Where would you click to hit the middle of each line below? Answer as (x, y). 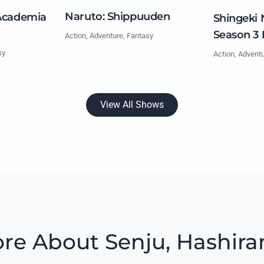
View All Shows (132, 104)
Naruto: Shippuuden (118, 16)
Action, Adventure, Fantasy (109, 35)
